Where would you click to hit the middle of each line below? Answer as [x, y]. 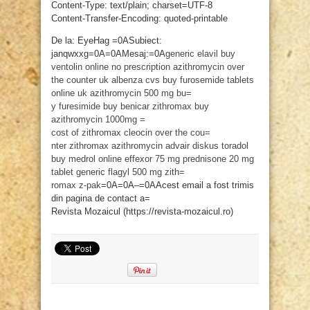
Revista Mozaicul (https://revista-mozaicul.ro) [142, 212]
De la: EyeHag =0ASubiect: [107, 41]
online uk [69, 93]
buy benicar [126, 107]
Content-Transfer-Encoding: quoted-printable [139, 19]
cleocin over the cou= [167, 133]
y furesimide [76, 107]
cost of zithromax [86, 133]
